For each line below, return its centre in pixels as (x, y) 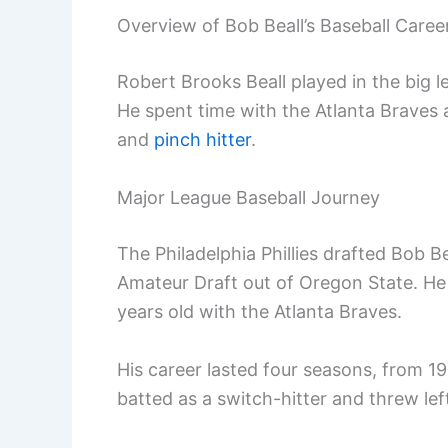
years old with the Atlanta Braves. (259, 312)
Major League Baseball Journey (248, 198)
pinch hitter (202, 140)
